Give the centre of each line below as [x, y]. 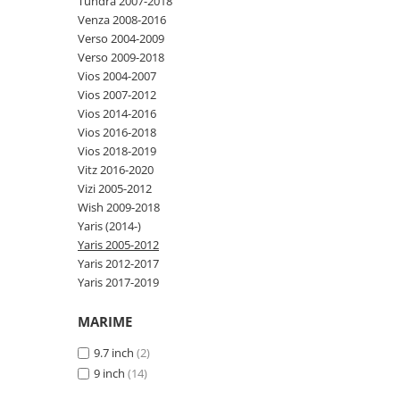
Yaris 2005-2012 [118, 245]
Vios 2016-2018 [117, 132]
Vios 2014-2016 [117, 113]
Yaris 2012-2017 [118, 263]
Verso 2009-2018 [121, 57]
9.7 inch [114, 353]
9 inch [109, 373]
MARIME [105, 321]
